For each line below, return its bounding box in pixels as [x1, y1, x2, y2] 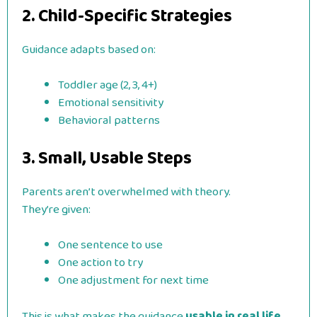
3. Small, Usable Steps [22, 144, 192, 173]
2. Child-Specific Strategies [22, 1, 232, 30]
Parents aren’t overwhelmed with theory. [22, 182, 231, 202]
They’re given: [22, 200, 91, 219]
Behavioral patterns [58, 111, 160, 130]
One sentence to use [58, 236, 163, 255]
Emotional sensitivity [58, 93, 163, 113]
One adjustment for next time [58, 271, 209, 290]
